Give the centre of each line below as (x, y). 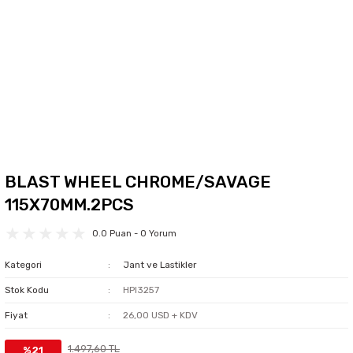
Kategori (23, 265)
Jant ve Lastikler (159, 265)
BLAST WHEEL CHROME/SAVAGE (138, 182)
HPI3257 (141, 290)
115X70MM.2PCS (69, 204)
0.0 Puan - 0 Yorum (134, 234)
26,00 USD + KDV (160, 315)
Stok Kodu (27, 290)
